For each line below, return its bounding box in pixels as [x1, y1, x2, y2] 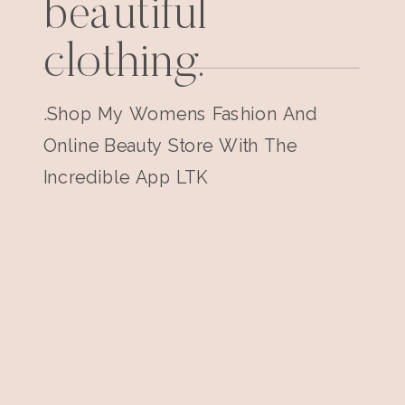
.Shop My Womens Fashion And [42, 103, 317, 125]
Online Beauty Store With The [42, 135, 297, 156]
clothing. [42, 40, 205, 89]
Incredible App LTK [42, 166, 209, 188]
